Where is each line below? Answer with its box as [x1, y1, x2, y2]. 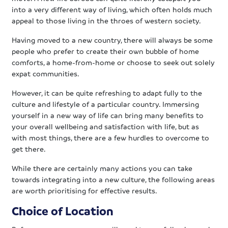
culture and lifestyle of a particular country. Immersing [12, 99, 199, 108]
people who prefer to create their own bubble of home [12, 46, 199, 55]
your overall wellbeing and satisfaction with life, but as [12, 121, 199, 131]
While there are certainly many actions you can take [12, 163, 193, 173]
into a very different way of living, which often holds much [12, 4, 213, 14]
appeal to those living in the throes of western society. [12, 15, 202, 25]
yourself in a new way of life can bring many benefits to [12, 110, 204, 120]
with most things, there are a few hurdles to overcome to [12, 132, 210, 142]
